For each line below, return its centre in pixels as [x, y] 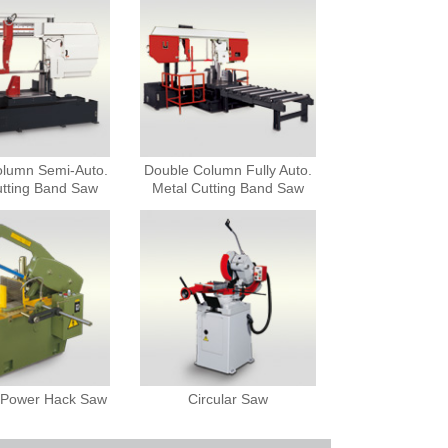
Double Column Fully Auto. [227, 169]
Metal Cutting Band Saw [227, 187]
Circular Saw [227, 399]
